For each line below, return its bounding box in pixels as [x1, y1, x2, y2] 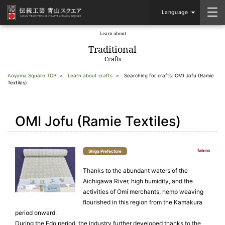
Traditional [88, 43, 137, 55]
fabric [197, 148, 210, 153]
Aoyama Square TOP [8, 73, 56, 78]
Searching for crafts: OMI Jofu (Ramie [124, 73, 214, 78]
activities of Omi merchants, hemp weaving [83, 188, 203, 195]
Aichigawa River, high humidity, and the [83, 177, 193, 185]
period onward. [15, 209, 57, 216]
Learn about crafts [68, 73, 113, 78]
